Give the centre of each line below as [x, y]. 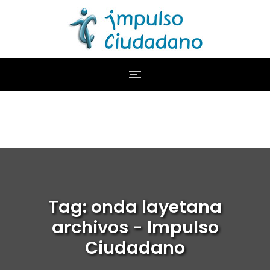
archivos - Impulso [135, 227]
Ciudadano [135, 248]
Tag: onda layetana [135, 207]
